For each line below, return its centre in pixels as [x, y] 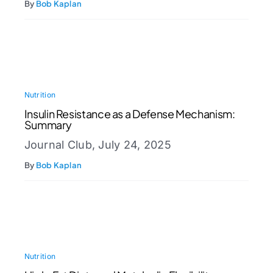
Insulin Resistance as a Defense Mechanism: [129, 114]
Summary [48, 125]
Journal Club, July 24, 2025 [97, 145]
